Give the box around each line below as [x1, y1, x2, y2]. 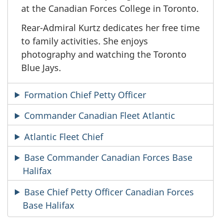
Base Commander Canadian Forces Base [24, 151, 193, 163]
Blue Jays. [21, 61, 61, 74]
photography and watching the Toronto [21, 48, 186, 60]
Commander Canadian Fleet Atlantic [24, 110, 176, 121]
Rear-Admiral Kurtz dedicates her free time [21, 21, 200, 34]
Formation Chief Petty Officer [24, 88, 147, 101]
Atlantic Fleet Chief [24, 130, 104, 143]
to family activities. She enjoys [21, 35, 148, 47]
